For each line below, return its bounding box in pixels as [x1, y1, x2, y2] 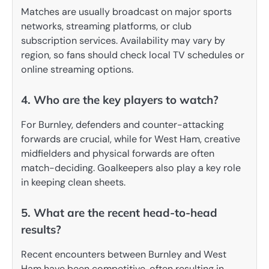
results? [21, 222, 61, 237]
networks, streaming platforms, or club [21, 19, 192, 32]
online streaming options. [21, 62, 133, 76]
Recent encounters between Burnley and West [21, 248, 226, 261]
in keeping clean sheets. [21, 176, 125, 189]
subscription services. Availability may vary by [21, 34, 225, 47]
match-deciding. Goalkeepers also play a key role [21, 162, 241, 174]
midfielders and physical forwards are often [21, 147, 214, 160]
